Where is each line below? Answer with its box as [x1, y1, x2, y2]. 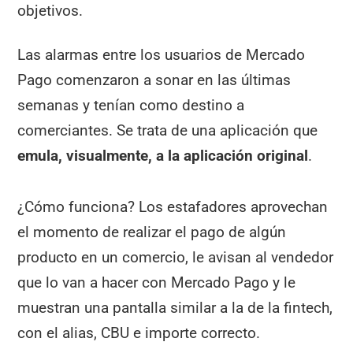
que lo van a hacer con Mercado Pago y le [17, 273, 296, 292]
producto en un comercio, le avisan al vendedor [17, 248, 334, 267]
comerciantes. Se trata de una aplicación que [17, 121, 318, 140]
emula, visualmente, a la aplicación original [17, 147, 309, 165]
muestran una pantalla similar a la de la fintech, [17, 299, 333, 318]
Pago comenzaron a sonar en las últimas [17, 71, 292, 90]
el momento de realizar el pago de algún [17, 223, 287, 242]
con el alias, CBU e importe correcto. [17, 324, 261, 343]
